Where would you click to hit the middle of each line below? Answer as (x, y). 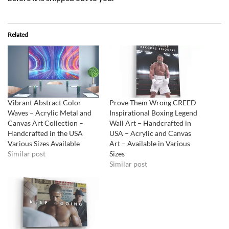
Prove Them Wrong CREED (153, 103)
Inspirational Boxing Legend (153, 113)
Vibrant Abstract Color (44, 103)
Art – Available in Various (150, 144)
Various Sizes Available (44, 144)
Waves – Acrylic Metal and (50, 113)
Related (18, 34)
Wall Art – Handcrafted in (150, 123)
